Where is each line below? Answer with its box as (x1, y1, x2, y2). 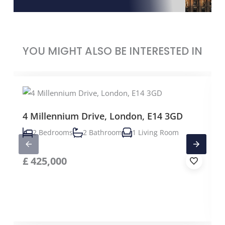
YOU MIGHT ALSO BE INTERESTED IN (22, 43, 202, 58)
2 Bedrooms (32, 128, 73, 137)
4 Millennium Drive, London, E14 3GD (22, 109, 183, 122)
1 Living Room (132, 128, 179, 137)
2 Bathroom (82, 128, 122, 137)
